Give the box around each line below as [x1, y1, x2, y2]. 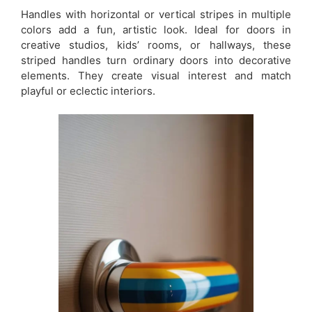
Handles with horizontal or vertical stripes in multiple [21, 7, 291, 21]
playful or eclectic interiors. [21, 84, 155, 97]
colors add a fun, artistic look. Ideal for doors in [21, 22, 291, 36]
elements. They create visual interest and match [21, 68, 291, 82]
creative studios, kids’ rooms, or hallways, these [21, 38, 291, 52]
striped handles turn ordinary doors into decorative [21, 53, 291, 67]
